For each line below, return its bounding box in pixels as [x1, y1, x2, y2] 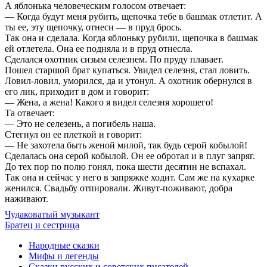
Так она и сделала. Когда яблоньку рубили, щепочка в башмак [5, 32, 258, 43]
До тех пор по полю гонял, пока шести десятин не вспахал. [5, 161, 246, 172]
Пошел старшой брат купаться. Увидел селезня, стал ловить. [5, 64, 250, 75]
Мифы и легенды [29, 250, 99, 261]
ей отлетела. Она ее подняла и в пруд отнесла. [5, 43, 193, 54]
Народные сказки [29, 240, 100, 250]
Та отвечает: [5, 107, 55, 118]
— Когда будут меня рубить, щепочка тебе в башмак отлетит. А [5, 11, 262, 21]
